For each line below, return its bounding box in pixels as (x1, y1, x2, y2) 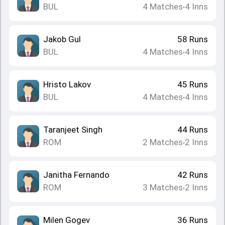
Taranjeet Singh (43, 125, 102, 135)
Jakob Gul (43, 34, 81, 44)
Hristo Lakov (43, 79, 91, 89)
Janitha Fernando (43, 170, 109, 180)
